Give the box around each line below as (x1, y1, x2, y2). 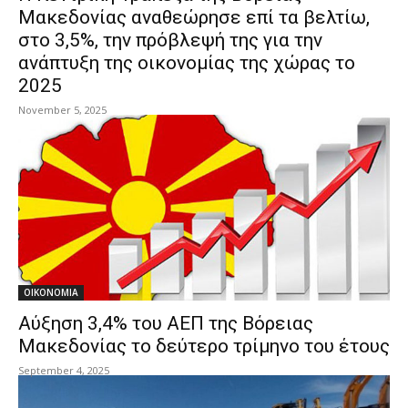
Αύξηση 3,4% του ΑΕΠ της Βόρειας (18, 312, 313, 334)
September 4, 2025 (18, 363, 109, 377)
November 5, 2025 (18, 103, 107, 117)
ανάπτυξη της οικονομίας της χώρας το (18, 52, 355, 74)
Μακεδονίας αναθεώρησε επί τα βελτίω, (18, 6, 370, 28)
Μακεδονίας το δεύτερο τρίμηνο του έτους (18, 335, 390, 357)
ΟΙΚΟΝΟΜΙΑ (24, 286, 78, 299)
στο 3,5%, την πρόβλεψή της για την (18, 29, 322, 51)
